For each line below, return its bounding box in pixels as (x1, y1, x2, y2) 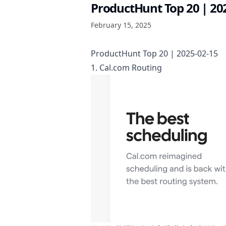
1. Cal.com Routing (91, 62, 162, 73)
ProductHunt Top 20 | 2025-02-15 (91, 48, 218, 59)
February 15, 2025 (91, 20, 151, 30)
